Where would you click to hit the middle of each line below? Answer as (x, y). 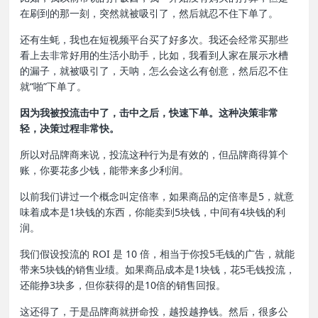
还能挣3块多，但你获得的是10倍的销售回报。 (123, 285)
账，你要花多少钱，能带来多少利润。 (105, 170)
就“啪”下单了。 (54, 87)
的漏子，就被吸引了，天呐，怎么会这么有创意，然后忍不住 (154, 71)
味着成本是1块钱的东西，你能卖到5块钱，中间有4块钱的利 (153, 212)
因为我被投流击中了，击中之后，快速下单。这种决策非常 (149, 113)
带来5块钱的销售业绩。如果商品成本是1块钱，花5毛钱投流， (158, 270)
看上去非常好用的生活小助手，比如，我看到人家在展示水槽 (154, 55)
